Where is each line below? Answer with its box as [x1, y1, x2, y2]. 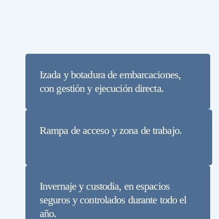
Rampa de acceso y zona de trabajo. [39, 124, 182, 137]
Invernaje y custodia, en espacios [39, 180, 170, 193]
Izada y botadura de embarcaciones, [39, 68, 181, 81]
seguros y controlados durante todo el [39, 194, 187, 206]
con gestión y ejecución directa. [39, 82, 164, 94]
